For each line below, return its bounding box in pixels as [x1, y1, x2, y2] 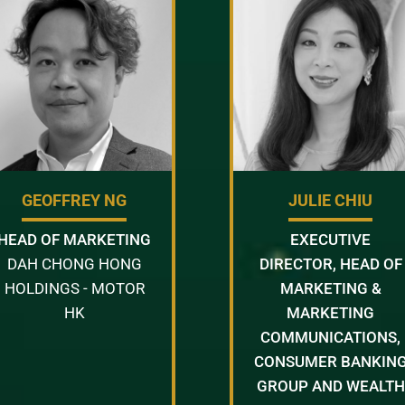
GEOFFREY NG [22, 190, 127, 210]
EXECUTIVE [290, 230, 372, 249]
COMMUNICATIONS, [260, 327, 401, 346]
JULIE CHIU [288, 190, 373, 210]
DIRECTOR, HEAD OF [259, 254, 402, 273]
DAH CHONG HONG [6, 254, 142, 273]
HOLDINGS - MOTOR [4, 278, 145, 297]
